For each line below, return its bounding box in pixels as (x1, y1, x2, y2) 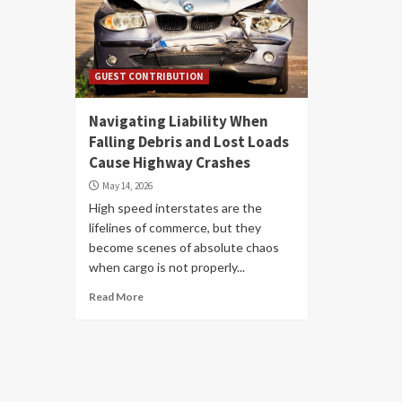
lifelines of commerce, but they (89, 220, 261, 235)
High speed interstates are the (89, 200, 262, 215)
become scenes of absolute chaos (89, 240, 279, 255)
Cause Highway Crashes (89, 153, 250, 172)
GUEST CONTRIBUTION (94, 70, 204, 83)
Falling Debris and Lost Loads (89, 132, 289, 152)
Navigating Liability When (89, 111, 268, 131)
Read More (89, 290, 144, 303)
